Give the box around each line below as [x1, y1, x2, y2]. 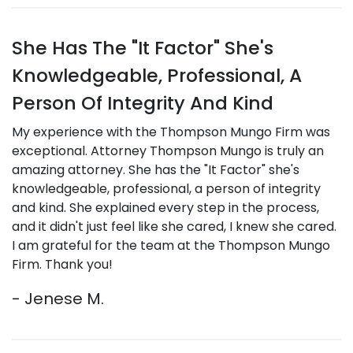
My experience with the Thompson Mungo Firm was [12, 123, 330, 141]
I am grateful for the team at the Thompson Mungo [12, 236, 330, 255]
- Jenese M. [12, 288, 104, 310]
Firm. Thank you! [12, 255, 113, 273]
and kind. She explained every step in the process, [12, 199, 319, 217]
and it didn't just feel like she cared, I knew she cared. [12, 217, 336, 236]
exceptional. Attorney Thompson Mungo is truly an [12, 142, 324, 160]
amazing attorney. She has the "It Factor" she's [12, 161, 299, 179]
